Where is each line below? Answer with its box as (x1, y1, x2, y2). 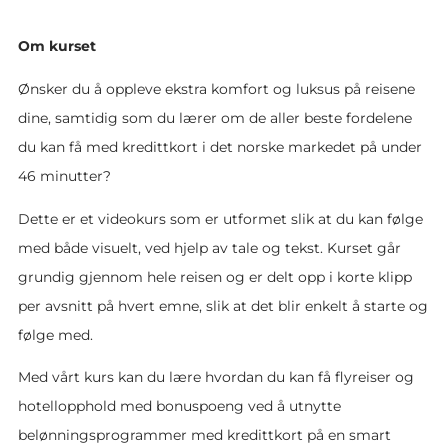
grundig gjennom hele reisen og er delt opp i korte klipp (18, 268, 412, 285)
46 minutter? (18, 168, 111, 185)
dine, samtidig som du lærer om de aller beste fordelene (18, 110, 412, 127)
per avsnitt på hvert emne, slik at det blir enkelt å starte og (18, 297, 428, 314)
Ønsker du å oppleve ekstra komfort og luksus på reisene (18, 81, 415, 98)
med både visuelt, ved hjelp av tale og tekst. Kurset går (18, 239, 401, 256)
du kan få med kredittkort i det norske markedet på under (18, 139, 422, 156)
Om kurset (18, 38, 96, 55)
